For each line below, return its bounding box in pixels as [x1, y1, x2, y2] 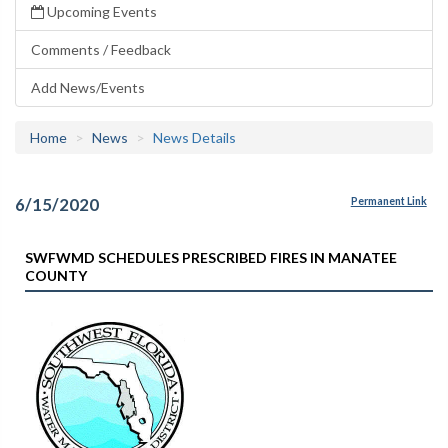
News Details [153, 129, 236, 146]
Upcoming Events [44, 3, 157, 20]
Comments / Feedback [31, 41, 171, 58]
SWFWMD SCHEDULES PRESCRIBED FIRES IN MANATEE [25, 248, 397, 266]
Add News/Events [31, 79, 145, 96]
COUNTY [25, 266, 87, 284]
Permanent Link [350, 195, 427, 208]
